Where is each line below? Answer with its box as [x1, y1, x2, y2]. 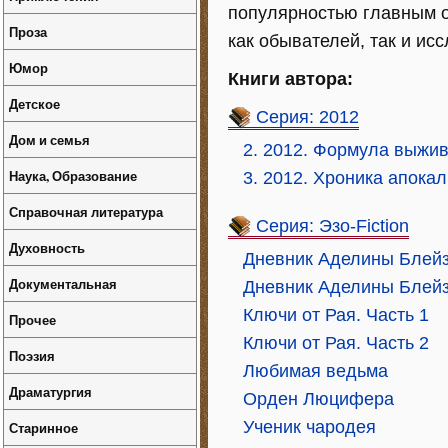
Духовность [9, 238, 85, 257]
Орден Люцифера [243, 389, 394, 409]
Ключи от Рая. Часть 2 [243, 333, 429, 353]
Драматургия [9, 382, 92, 401]
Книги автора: [228, 69, 353, 89]
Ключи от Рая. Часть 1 [243, 305, 429, 325]
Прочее [9, 310, 56, 329]
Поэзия [9, 346, 55, 365]
